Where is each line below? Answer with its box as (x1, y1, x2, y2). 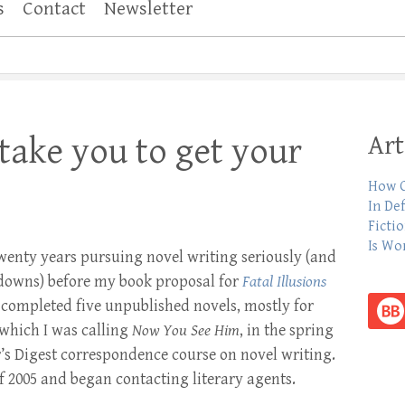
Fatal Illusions (242, 272, 326, 291)
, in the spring (240, 321, 334, 340)
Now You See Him (132, 321, 240, 340)
